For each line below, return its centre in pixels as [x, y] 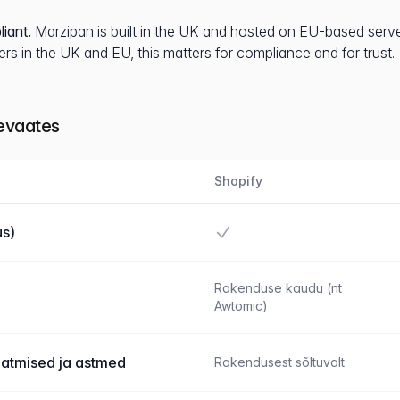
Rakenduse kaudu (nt [278, 288]
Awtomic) [241, 306]
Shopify [238, 181]
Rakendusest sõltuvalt [279, 362]
